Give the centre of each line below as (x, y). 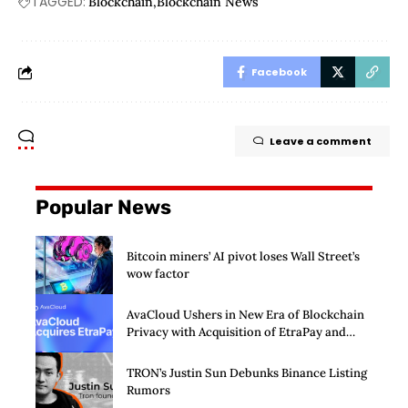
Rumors (148, 390)
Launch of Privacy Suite (193, 349)
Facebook (279, 72)
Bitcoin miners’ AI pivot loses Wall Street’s (243, 257)
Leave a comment (321, 142)
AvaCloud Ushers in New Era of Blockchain (245, 314)
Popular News (103, 208)
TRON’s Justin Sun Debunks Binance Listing (247, 372)
